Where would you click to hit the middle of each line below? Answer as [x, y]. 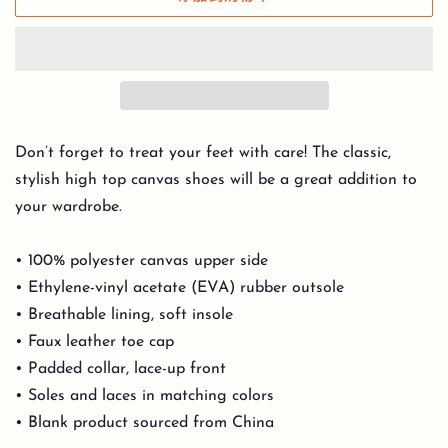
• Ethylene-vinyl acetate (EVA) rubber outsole [179, 288]
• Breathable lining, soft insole [124, 315]
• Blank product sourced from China [144, 423]
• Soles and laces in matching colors [144, 396]
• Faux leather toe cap [94, 342]
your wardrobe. [68, 207]
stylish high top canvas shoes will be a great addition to [216, 180]
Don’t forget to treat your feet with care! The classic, [203, 153]
